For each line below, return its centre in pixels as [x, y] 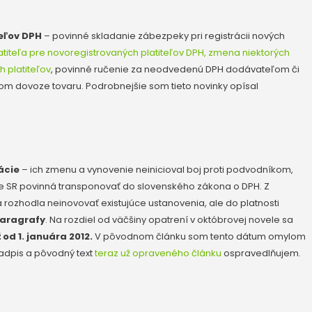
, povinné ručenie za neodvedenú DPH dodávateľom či [175, 69]
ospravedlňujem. [261, 253]
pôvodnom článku [145, 236]
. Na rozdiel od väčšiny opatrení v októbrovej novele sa [169, 219]
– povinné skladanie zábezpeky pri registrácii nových [163, 36]
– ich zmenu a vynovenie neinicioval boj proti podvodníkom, [156, 169]
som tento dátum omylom [246, 236]
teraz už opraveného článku [158, 253]
